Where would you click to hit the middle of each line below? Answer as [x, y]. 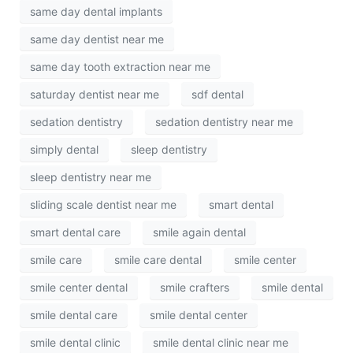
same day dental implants [96, 11]
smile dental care [74, 315]
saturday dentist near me [95, 94]
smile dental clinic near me [221, 343]
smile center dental [79, 288]
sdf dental [217, 94]
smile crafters [195, 288]
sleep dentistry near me [91, 177]
